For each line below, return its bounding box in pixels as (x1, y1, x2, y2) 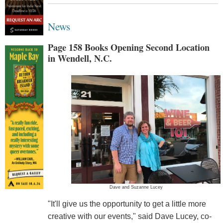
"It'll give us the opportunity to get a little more (47, 200, 206, 209)
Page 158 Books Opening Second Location (47, 40, 210, 54)
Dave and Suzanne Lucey (110, 185, 163, 190)
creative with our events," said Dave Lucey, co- (47, 212, 212, 221)
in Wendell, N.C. (47, 51, 112, 65)
